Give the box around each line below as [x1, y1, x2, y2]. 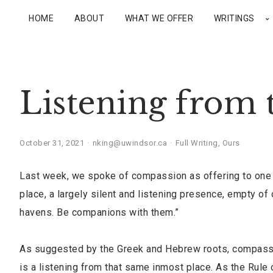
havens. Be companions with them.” [19, 207, 179, 218]
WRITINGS [213, 13, 255, 23]
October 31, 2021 [19, 138, 84, 147]
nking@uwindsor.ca [92, 138, 167, 147]
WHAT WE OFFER [124, 13, 193, 23]
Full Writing [175, 138, 218, 147]
